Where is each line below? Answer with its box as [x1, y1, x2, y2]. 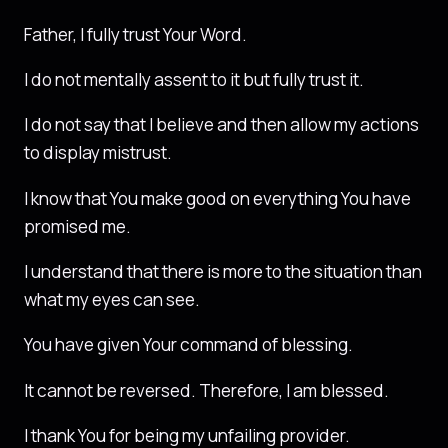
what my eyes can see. [24, 288, 200, 311]
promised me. [24, 214, 131, 238]
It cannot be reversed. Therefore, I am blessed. [24, 378, 389, 402]
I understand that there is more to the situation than [24, 260, 422, 283]
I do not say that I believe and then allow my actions [24, 113, 419, 137]
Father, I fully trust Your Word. [24, 22, 247, 46]
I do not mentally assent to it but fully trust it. [24, 68, 364, 92]
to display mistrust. [24, 141, 172, 165]
